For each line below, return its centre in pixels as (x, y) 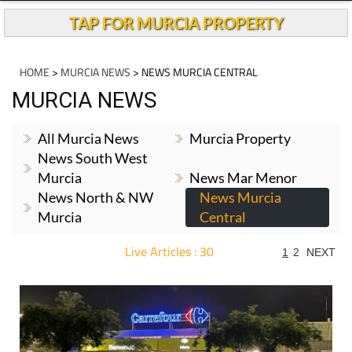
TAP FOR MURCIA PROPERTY (176, 23)
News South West (93, 158)
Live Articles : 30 (169, 251)
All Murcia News (88, 138)
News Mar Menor (244, 178)
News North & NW (95, 197)
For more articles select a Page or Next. (161, 268)
